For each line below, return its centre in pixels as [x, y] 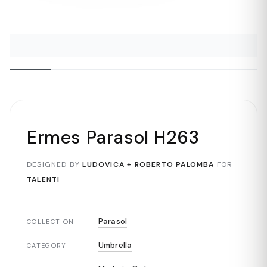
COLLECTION [51, 222]
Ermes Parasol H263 [113, 138]
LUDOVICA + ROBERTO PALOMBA [148, 165]
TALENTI [44, 180]
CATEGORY [47, 246]
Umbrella [115, 246]
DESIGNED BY [54, 165]
